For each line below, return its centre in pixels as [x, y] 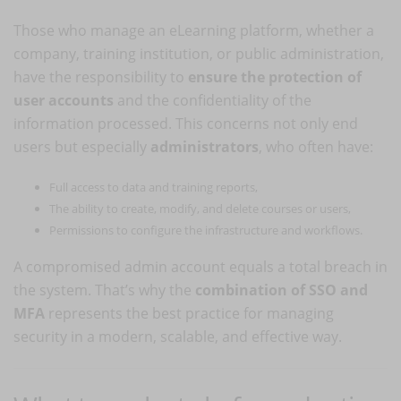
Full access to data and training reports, [154, 187]
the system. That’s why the [104, 290]
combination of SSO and [282, 290]
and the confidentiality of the [213, 100]
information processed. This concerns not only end [186, 123]
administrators [205, 146]
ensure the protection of [275, 77]
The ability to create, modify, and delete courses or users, [200, 208]
